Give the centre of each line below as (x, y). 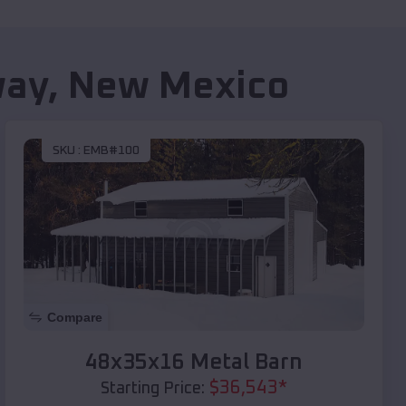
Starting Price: (153, 388)
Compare (75, 317)
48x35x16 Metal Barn (194, 362)
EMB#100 (111, 151)
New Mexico (179, 87)
